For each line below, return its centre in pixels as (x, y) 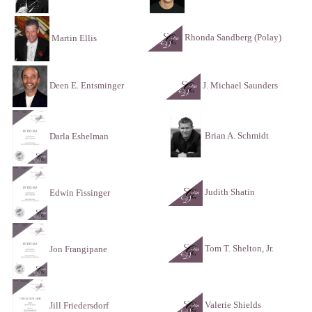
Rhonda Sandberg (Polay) (233, 38)
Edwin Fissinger (79, 192)
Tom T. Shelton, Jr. (239, 249)
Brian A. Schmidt (237, 136)
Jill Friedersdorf (78, 305)
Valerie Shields (233, 305)
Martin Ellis (73, 38)
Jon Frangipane (77, 249)
